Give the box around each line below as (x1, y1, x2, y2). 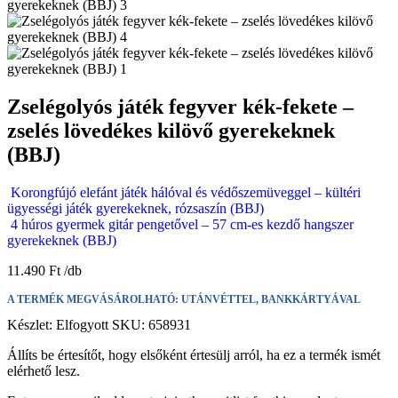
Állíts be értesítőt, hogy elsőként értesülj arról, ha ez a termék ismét (7, 346, 380, 362)
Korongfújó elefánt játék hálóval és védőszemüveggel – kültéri (11, 184, 361, 200)
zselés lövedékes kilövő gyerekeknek (7, 118, 335, 142)
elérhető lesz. (7, 362, 80, 378)
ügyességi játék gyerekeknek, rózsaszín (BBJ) (7, 200, 264, 216)
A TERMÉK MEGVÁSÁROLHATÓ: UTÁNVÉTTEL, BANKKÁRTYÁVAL (7, 292, 361, 306)
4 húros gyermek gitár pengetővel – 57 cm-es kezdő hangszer (11, 216, 354, 232)
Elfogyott (56, 316, 108, 332)
